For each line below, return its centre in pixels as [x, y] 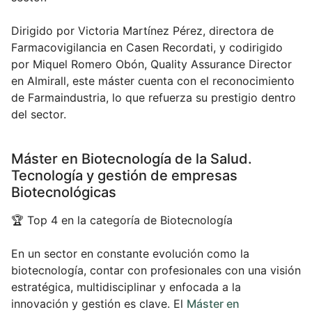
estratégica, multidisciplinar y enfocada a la [126, 287]
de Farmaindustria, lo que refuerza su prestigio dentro [154, 98]
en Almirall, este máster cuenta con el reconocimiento [153, 81]
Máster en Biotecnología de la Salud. [132, 159]
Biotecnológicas [64, 193]
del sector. [39, 115]
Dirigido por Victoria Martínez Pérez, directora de [142, 31]
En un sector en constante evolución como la [130, 254]
